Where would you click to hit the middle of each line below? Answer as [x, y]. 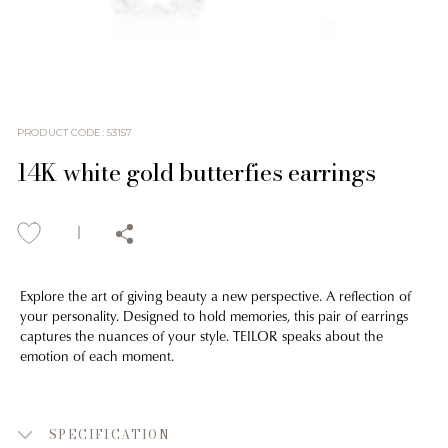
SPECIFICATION [110, 435]
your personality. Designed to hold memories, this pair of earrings [214, 315]
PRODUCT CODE [59, 133]
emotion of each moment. [97, 355]
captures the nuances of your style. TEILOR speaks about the [201, 335]
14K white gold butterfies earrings [196, 173]
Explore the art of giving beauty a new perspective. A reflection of [215, 295]
